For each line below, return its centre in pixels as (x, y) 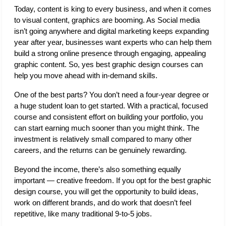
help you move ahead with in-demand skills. (87, 76)
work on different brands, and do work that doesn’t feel (103, 203)
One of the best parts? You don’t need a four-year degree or (111, 95)
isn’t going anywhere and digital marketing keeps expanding (111, 32)
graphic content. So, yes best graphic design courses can (108, 65)
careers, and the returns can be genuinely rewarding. (101, 151)
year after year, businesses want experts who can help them (113, 43)
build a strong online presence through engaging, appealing (110, 54)
